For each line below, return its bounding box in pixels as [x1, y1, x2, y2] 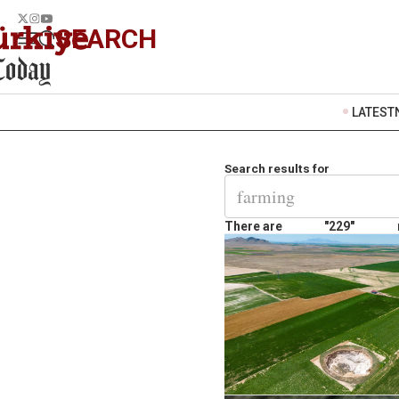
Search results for [224, 161, 330, 175]
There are [224, 218, 282, 233]
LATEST [352, 105, 395, 119]
